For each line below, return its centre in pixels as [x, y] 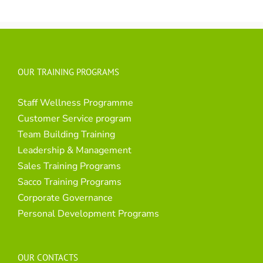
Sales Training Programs [69, 166]
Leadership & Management [75, 151]
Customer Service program [75, 119]
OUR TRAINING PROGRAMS [68, 72]
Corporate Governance [65, 198]
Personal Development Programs [88, 214]
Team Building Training [66, 135]
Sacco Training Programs [70, 182]
